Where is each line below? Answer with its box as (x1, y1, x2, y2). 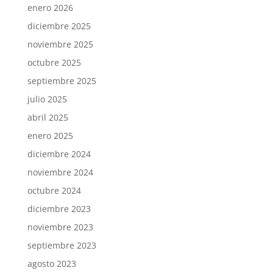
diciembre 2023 (27, 203, 91, 214)
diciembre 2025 (27, 20, 91, 32)
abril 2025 (27, 112, 68, 123)
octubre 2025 (27, 57, 81, 68)
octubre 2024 (27, 185, 81, 196)
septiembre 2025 (27, 75, 96, 87)
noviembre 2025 (27, 38, 93, 50)
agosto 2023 (27, 258, 76, 269)
